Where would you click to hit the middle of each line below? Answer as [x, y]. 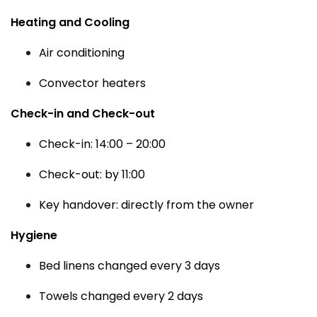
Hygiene [34, 235]
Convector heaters [92, 83]
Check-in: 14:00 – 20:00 [102, 144]
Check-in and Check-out [83, 114]
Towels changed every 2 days [121, 296]
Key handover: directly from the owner [146, 205]
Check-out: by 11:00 [92, 174]
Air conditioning [82, 53]
